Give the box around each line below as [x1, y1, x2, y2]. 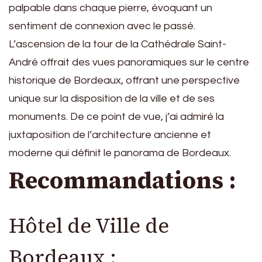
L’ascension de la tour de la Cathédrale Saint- [9, 38, 226, 50]
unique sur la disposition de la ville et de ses [9, 92, 215, 104]
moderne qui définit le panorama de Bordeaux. [9, 147, 231, 158]
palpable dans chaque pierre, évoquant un [9, 2, 212, 13]
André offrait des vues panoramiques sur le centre [9, 56, 249, 68]
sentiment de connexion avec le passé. [9, 20, 195, 32]
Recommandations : [9, 164, 236, 196]
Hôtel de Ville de [9, 211, 169, 240]
